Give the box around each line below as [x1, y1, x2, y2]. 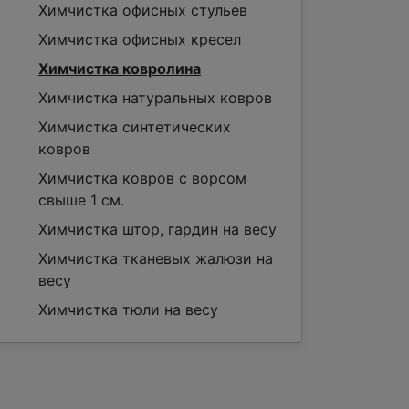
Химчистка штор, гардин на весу [38, 220, 277, 238]
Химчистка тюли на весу [38, 300, 218, 319]
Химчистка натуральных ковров [38, 89, 272, 107]
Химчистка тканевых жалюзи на [38, 249, 273, 267]
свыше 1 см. [38, 191, 124, 209]
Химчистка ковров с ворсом [38, 169, 246, 187]
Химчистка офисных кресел [38, 30, 241, 48]
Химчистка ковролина [38, 59, 201, 78]
